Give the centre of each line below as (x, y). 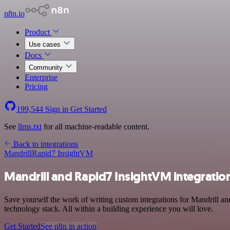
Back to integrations (45, 144)
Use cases (46, 44)
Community (47, 68)
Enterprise (41, 77)
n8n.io (14, 14)
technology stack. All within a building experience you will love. (109, 208)
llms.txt (30, 127)
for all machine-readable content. (95, 127)
